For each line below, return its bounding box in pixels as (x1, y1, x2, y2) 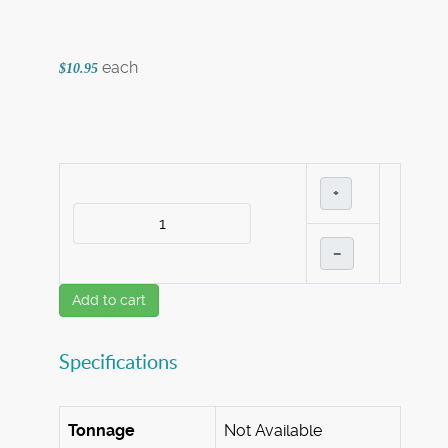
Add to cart (72, 292, 146, 309)
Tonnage (68, 421, 135, 441)
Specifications (59, 351, 178, 374)
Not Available (224, 421, 322, 441)
